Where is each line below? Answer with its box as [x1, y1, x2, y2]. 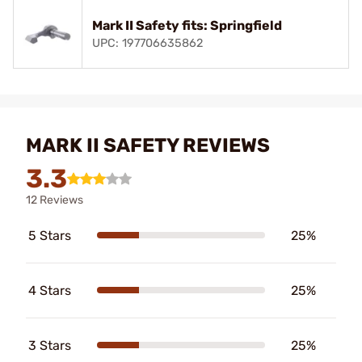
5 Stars [28, 227, 71, 243]
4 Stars [28, 282, 71, 298]
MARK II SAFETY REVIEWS [26, 133, 270, 157]
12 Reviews [26, 192, 83, 207]
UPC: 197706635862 [92, 36, 203, 50]
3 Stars [28, 337, 71, 353]
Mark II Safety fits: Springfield [92, 17, 282, 33]
